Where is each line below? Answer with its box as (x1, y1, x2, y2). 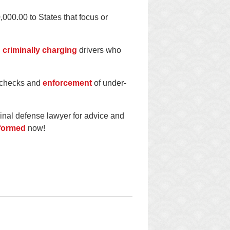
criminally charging (3, 46, 77, 54)
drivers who (77, 46, 121, 54)
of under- (92, 79, 126, 87)
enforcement (43, 79, 92, 87)
